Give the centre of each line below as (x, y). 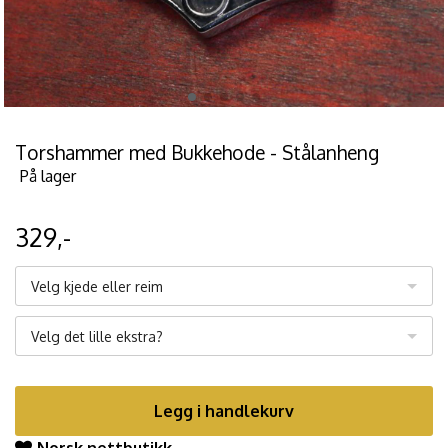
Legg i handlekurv (224, 411)
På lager (48, 176)
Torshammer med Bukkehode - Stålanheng (197, 153)
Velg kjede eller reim (97, 287)
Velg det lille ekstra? (97, 337)
